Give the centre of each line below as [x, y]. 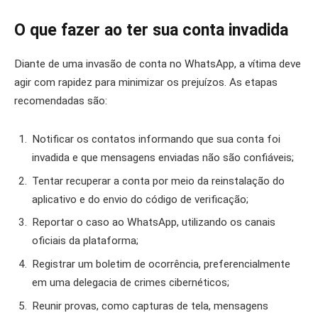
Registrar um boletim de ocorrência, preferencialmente [161, 264]
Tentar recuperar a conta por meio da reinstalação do [158, 181]
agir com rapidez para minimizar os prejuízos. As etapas [146, 83]
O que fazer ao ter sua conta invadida [151, 30]
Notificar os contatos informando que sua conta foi [156, 139]
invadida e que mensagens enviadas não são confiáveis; [163, 157]
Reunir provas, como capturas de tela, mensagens [150, 306]
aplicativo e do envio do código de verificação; [140, 199]
